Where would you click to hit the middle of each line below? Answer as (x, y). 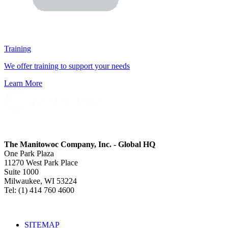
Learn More (23, 83)
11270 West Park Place (41, 163)
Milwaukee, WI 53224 (40, 181)
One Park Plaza (29, 154)
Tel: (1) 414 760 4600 (39, 190)
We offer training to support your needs (67, 66)
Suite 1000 (21, 172)
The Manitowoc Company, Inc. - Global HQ (80, 145)
